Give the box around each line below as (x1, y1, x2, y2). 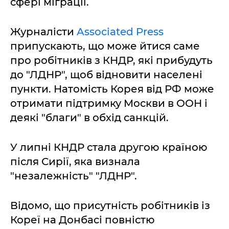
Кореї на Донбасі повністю (10, 214, 155, 226)
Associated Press (74, 26, 164, 38)
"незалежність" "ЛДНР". (10, 170, 137, 182)
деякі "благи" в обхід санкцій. (10, 111, 169, 124)
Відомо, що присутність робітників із (10, 199, 210, 212)
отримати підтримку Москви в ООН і (10, 97, 208, 109)
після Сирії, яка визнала (10, 155, 140, 168)
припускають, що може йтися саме (10, 40, 200, 52)
